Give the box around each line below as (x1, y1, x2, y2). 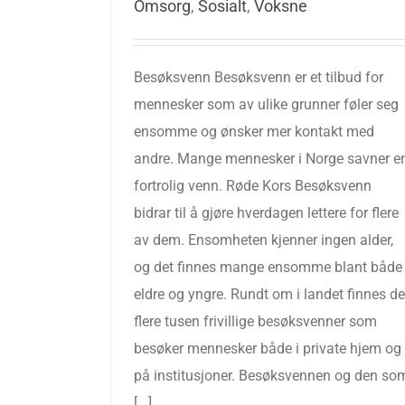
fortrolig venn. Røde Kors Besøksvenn (134, 177, 372, 194)
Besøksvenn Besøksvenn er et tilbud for (134, 69, 383, 86)
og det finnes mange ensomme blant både (134, 259, 402, 276)
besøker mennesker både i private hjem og (134, 340, 401, 357)
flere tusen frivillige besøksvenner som (134, 313, 377, 330)
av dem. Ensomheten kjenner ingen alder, (134, 231, 393, 249)
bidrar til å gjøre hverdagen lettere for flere (134, 204, 399, 221)
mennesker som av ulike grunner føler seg (134, 96, 399, 113)
